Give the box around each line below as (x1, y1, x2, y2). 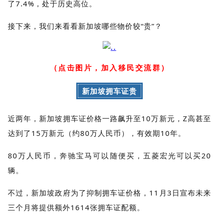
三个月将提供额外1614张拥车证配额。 (8, 202, 145, 212)
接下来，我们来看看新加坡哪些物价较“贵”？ (8, 21, 162, 31)
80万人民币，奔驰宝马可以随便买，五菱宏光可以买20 (8, 150, 211, 160)
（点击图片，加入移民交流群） (49, 62, 170, 72)
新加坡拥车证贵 (82, 86, 137, 96)
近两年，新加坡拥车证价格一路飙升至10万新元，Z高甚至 (8, 113, 211, 123)
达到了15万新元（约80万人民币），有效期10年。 (8, 128, 186, 138)
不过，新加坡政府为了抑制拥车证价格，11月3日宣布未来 (8, 187, 211, 197)
